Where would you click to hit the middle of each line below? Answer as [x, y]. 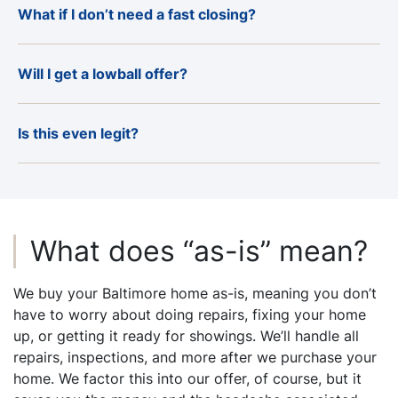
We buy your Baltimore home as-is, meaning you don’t [195, 293]
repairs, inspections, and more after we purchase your [195, 357]
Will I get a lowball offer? [103, 73]
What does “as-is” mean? [199, 251]
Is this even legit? [78, 133]
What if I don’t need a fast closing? [137, 14]
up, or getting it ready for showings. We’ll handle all [186, 335]
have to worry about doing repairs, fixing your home [190, 314]
